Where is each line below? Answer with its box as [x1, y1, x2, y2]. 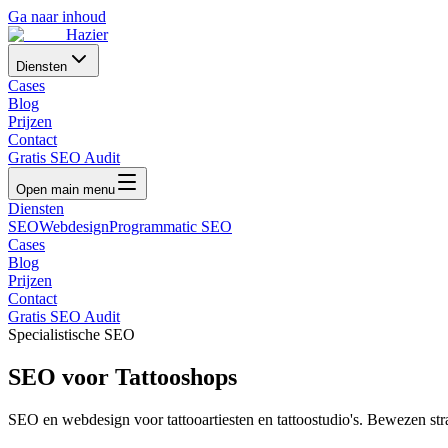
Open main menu [16, 182, 115, 197]
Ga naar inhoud [8, 8, 106, 25]
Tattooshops [115, 363, 237, 390]
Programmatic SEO [109, 218, 232, 235]
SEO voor [8, 363, 115, 390]
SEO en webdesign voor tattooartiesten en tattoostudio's [8, 410, 359, 428]
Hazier [66, 26, 108, 43]
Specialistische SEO [8, 326, 135, 343]
